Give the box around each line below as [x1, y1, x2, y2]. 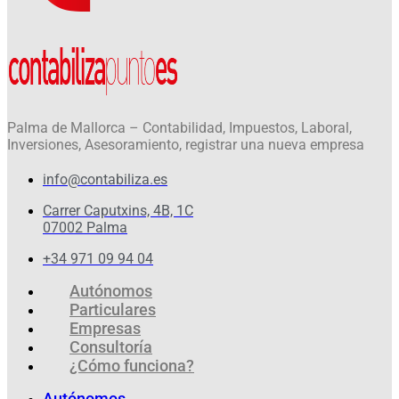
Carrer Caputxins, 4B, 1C [43, 201, 193, 219]
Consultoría [69, 337, 152, 356]
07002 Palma [43, 218, 127, 236]
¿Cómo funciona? [69, 355, 194, 375]
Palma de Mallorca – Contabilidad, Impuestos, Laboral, [7, 118, 352, 136]
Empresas [69, 318, 141, 338]
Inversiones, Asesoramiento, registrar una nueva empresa [7, 135, 364, 153]
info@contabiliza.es [43, 170, 167, 188]
